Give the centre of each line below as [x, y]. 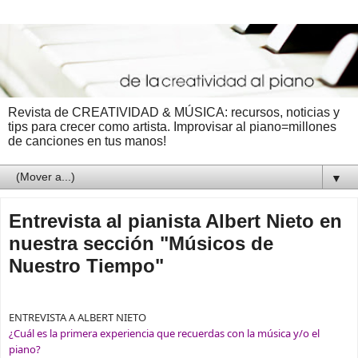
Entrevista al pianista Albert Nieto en [175, 221]
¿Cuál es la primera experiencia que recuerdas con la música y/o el [164, 333]
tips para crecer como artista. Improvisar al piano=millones [172, 126]
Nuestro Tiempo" [86, 265]
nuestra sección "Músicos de [141, 243]
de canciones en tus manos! [87, 141]
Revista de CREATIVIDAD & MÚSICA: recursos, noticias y [174, 112]
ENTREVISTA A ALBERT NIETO [78, 317]
